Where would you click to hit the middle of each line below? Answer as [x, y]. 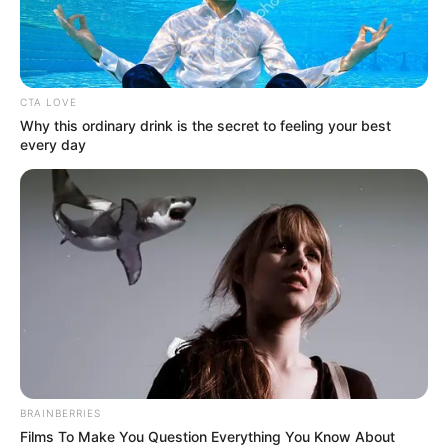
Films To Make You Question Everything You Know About [207, 437]
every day [53, 145]
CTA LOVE [48, 102]
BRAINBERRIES [60, 413]
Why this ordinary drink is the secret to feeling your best [205, 126]
